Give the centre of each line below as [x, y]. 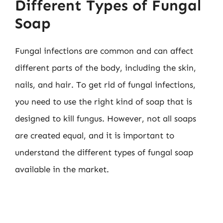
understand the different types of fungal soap [104, 152]
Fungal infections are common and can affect [104, 51]
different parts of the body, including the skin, [106, 67]
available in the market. [62, 169]
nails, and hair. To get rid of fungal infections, [105, 84]
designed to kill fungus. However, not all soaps [106, 118]
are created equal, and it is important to [95, 135]
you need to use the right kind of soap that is [104, 101]
